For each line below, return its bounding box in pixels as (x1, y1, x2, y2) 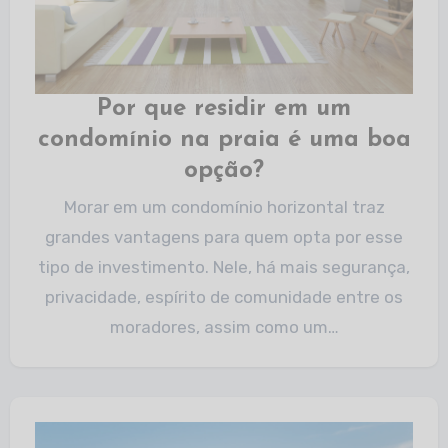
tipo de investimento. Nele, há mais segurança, (38, 257, 410, 277)
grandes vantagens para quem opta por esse (45, 227, 403, 247)
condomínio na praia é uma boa (37, 128, 411, 152)
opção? (184, 159, 264, 183)
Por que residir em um (97, 97, 351, 121)
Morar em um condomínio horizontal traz (63, 197, 77, 217)
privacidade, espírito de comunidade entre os (45, 287, 403, 307)
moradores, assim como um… (109, 317, 339, 337)
